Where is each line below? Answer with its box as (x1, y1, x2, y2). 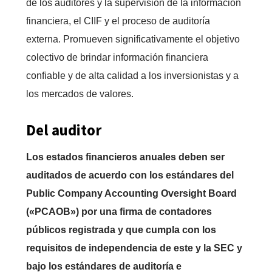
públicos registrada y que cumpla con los (25, 225, 216, 236)
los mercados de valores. (25, 89, 134, 100)
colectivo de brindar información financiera (25, 52, 208, 63)
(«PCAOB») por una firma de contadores (25, 206, 212, 217)
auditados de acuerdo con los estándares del (25, 170, 234, 181)
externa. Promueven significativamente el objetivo (25, 34, 240, 45)
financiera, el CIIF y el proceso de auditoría (25, 16, 210, 27)
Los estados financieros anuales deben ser (25, 152, 225, 163)
